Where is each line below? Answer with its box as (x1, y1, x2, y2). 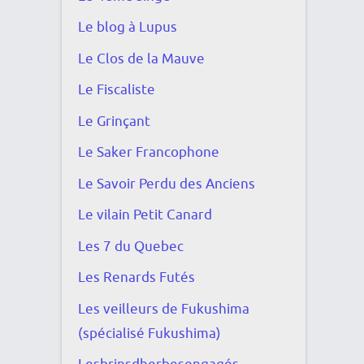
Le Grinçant (78, 112, 150, 130)
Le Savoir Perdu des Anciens (78, 175, 255, 193)
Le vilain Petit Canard (78, 206, 212, 224)
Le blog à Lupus (78, 19, 177, 37)
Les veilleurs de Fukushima (78, 300, 249, 318)
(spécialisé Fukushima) (78, 324, 221, 342)
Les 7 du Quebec (78, 237, 184, 255)
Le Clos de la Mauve (78, 50, 205, 67)
